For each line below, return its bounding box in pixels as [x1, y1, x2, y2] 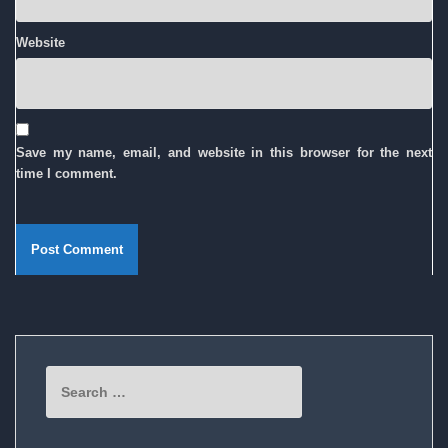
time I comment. [16, 165, 117, 181]
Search [45, 367, 92, 384]
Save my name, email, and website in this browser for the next [16, 144, 432, 160]
